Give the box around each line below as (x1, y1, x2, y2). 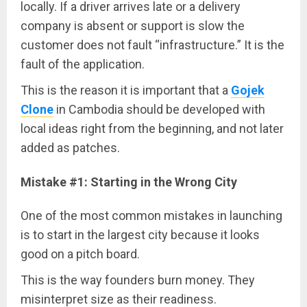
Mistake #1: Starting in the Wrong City (21, 175, 237, 190)
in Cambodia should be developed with (53, 102, 265, 117)
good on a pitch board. (21, 247, 140, 262)
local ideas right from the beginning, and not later (21, 121, 284, 136)
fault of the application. (21, 57, 145, 72)
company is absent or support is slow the (21, 19, 245, 34)
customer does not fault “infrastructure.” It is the (21, 38, 284, 53)
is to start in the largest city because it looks (21, 228, 260, 243)
